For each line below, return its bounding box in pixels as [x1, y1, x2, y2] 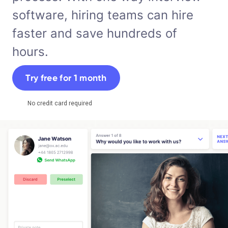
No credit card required [27, 100, 92, 107]
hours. [12, 44, 48, 59]
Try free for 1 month [25, 72, 107, 83]
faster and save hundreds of [12, 26, 177, 41]
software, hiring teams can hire [12, 8, 193, 22]
